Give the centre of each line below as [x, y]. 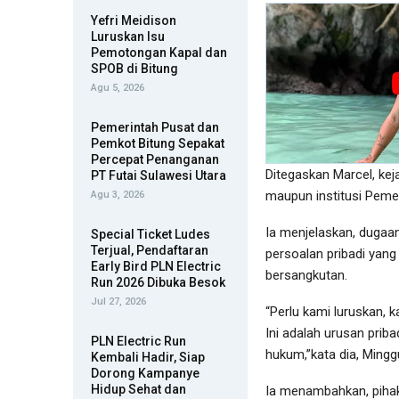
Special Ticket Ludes [151, 235]
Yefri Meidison [134, 21]
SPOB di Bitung [134, 69]
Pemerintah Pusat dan [155, 128]
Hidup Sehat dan [138, 390]
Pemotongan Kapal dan [159, 53]
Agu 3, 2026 [118, 195]
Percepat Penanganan [155, 160]
